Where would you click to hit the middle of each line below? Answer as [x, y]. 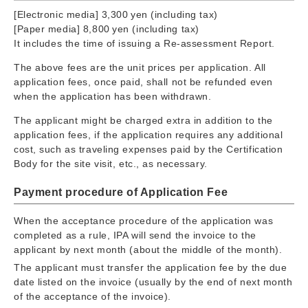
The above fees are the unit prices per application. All [140, 67]
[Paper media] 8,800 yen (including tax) [107, 29]
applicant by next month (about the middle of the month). [148, 249]
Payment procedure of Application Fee [121, 192]
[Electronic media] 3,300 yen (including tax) [116, 14]
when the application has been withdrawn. [113, 96]
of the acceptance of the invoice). [93, 296]
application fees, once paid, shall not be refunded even [143, 81]
